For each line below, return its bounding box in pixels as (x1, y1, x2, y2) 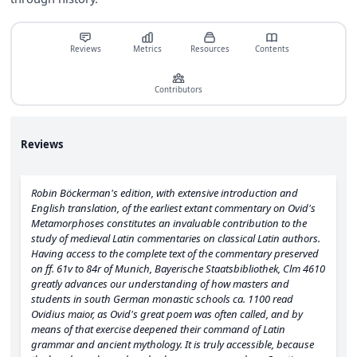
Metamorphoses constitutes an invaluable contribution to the (31, 215, 307, 230)
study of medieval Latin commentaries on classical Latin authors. (31, 230, 320, 245)
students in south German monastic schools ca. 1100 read (31, 291, 293, 306)
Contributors (155, 84, 202, 95)
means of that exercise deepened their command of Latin (31, 321, 285, 336)
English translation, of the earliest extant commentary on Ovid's (31, 200, 316, 215)
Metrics (133, 44, 162, 54)
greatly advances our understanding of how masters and (31, 276, 289, 291)
